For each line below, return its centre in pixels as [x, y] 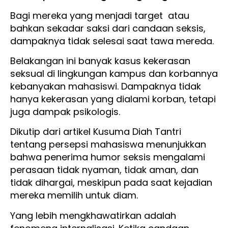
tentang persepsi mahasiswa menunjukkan [108, 145]
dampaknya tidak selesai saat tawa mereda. [113, 41]
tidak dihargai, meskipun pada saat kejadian [111, 183]
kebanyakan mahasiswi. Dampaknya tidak [106, 86]
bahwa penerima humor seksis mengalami [108, 157]
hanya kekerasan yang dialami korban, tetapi [113, 99]
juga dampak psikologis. [66, 112]
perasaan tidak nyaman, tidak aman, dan [104, 170]
